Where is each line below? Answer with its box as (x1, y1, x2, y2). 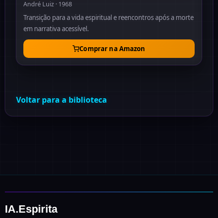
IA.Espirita (5, 203, 57, 215)
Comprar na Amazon (79, 44, 145, 53)
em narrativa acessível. (23, 24, 89, 33)
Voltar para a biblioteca (16, 94, 107, 105)
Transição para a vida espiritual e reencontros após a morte (23, 13, 194, 22)
